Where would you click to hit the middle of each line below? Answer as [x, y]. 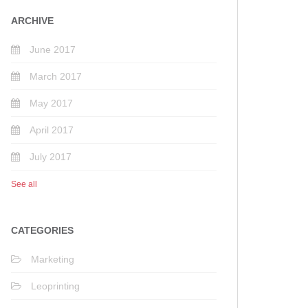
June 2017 [53, 49]
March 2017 [56, 76]
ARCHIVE [33, 21]
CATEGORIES [43, 230]
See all [24, 184]
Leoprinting [56, 286]
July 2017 [51, 157]
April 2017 [52, 130]
